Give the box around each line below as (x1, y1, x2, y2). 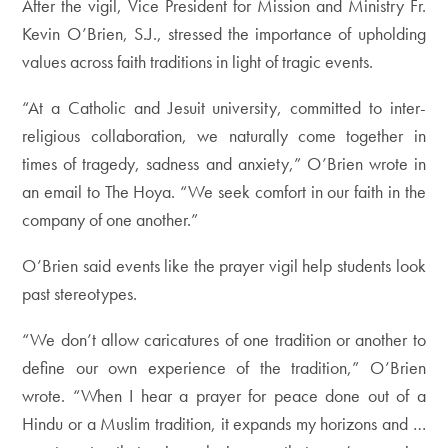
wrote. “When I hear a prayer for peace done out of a (22, 384, 426, 407)
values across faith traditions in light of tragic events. (22, 50, 374, 73)
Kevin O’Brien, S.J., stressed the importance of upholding (22, 22, 426, 45)
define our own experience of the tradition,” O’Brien (22, 356, 426, 379)
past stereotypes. (22, 282, 138, 305)
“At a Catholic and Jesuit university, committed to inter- (22, 96, 426, 119)
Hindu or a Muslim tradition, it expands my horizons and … (22, 412, 426, 435)
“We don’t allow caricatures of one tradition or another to (22, 328, 426, 351)
